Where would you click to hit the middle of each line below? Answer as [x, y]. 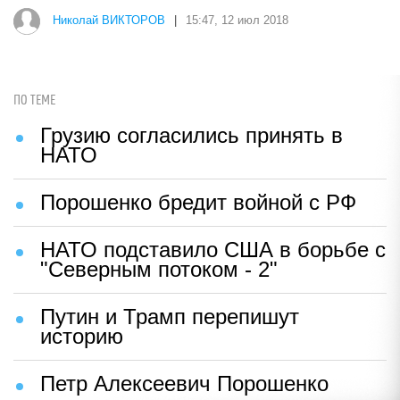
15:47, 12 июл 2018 [237, 21]
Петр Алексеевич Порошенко [184, 383]
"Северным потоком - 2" [159, 269]
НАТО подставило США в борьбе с [213, 250]
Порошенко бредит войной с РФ [198, 202]
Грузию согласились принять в [192, 135]
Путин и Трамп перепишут [170, 317]
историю [82, 336]
